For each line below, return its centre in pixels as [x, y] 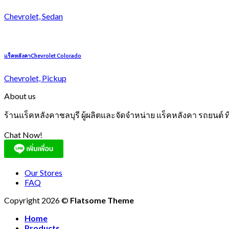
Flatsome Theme [102, 200]
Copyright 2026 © [37, 200]
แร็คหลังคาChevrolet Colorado [43, 55]
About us [20, 96]
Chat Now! [23, 134]
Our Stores [43, 172]
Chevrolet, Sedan [33, 16]
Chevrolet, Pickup [35, 78]
